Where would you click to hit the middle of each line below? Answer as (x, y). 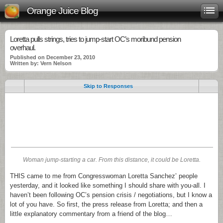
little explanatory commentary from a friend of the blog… (91, 214)
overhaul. (23, 48)
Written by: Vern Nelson (41, 63)
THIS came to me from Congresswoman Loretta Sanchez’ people (104, 176)
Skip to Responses (108, 86)
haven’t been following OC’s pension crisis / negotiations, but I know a (111, 195)
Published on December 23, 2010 (53, 57)
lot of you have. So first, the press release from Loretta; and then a (106, 204)
